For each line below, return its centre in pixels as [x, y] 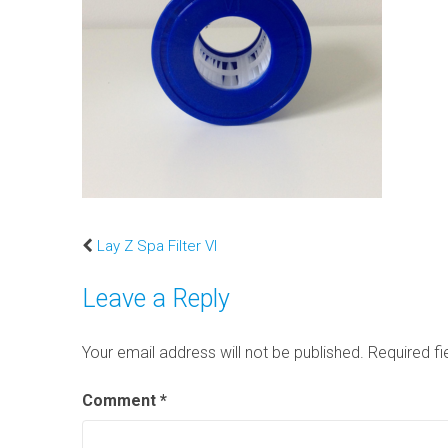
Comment [121, 400]
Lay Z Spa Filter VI [157, 245]
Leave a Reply [156, 298]
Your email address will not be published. [223, 352]
